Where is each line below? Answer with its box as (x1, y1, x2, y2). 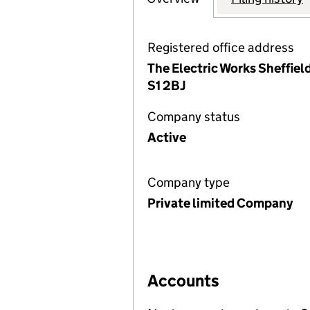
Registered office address (147, 39, 294, 55)
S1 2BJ (147, 77, 185, 93)
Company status (147, 109, 240, 125)
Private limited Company (147, 195, 293, 211)
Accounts (147, 271, 219, 291)
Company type (147, 174, 230, 190)
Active (147, 129, 186, 145)
